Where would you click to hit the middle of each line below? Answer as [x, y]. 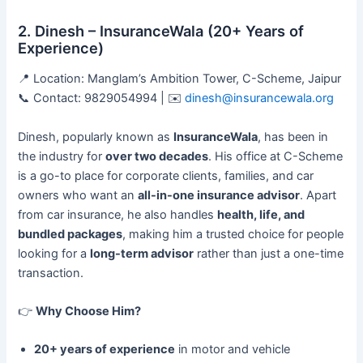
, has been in [293, 137]
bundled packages [70, 234]
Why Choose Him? [89, 312]
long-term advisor [142, 253]
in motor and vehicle [233, 350]
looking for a [54, 253]
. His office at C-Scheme [276, 156]
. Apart [318, 195]
